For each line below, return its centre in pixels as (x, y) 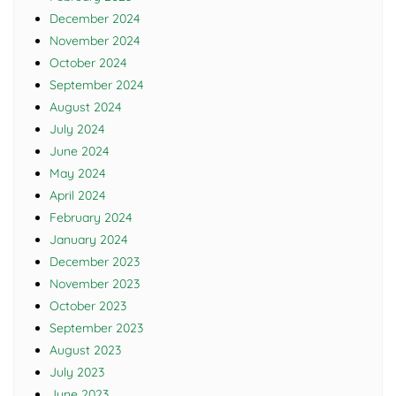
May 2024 (77, 174)
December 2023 (95, 262)
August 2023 (85, 350)
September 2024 (96, 85)
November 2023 (95, 284)
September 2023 (96, 328)
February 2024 (91, 218)
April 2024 (77, 196)
